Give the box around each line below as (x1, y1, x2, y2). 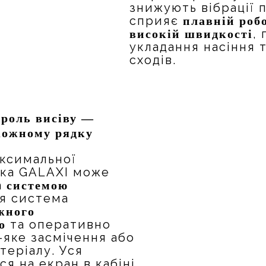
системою (7, 179, 69, 192)
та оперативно (6, 217, 112, 232)
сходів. (129, 53, 176, 67)
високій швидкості (129, 27, 253, 40)
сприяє (129, 14, 183, 28)
